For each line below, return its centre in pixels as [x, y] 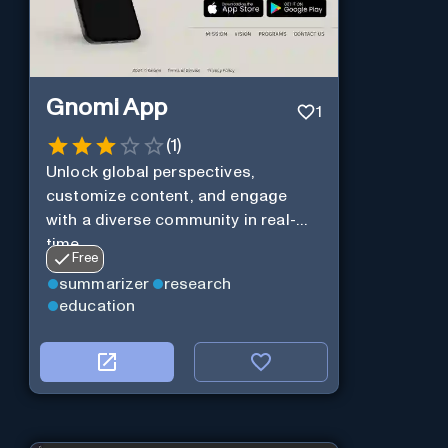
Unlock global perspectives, [150, 171]
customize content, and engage [166, 195]
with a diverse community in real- [170, 219]
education [97, 306]
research [197, 284]
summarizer [104, 284]
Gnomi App [106, 107]
